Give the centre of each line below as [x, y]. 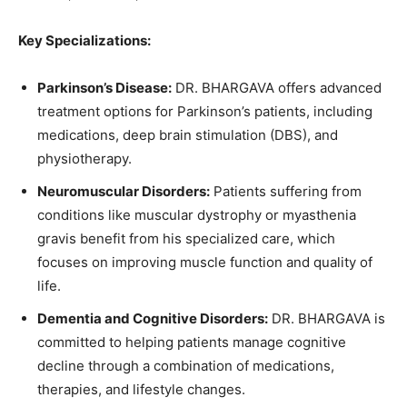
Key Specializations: [84, 40]
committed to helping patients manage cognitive [192, 342]
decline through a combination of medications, [186, 365]
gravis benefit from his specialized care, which [186, 238]
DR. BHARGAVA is [327, 318]
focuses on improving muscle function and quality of [205, 262]
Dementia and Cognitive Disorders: [153, 318]
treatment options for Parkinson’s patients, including [205, 111]
